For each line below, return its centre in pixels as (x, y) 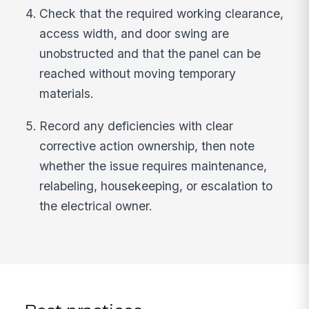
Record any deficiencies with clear (137, 126)
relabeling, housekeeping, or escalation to (156, 186)
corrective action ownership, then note (147, 146)
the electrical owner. (96, 206)
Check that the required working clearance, (162, 14)
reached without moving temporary (138, 74)
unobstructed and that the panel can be (150, 54)
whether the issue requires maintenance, (153, 166)
